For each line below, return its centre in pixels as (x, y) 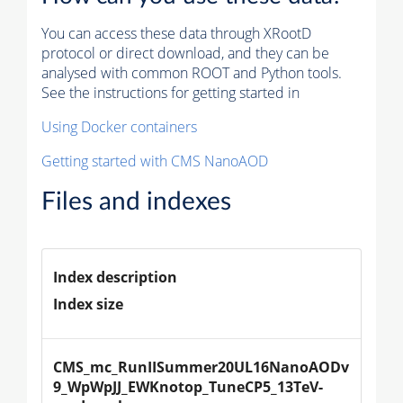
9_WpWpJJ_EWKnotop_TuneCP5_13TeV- (188, 386)
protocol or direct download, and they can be (185, 53)
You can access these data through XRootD (176, 33)
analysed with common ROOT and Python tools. (192, 72)
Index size (88, 304)
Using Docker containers (119, 126)
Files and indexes (136, 201)
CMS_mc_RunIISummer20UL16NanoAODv (201, 367)
